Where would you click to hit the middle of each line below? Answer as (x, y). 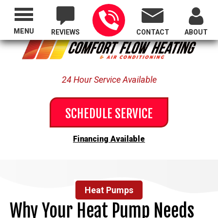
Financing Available (109, 139)
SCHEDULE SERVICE (109, 113)
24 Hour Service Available (109, 79)
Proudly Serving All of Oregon (109, 13)
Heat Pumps (109, 190)
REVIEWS (65, 32)
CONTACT (153, 32)
